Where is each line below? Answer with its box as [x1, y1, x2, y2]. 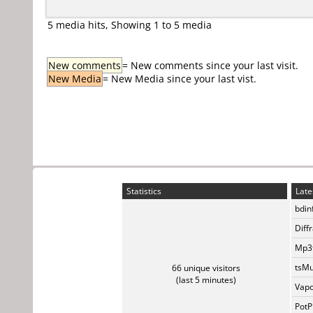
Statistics [124, 185, 161, 197]
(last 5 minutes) [176, 274, 236, 286]
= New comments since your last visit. [122, 59, 298, 72]
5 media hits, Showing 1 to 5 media [48, 18, 212, 31]
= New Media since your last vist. [103, 72, 256, 85]
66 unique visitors [172, 262, 240, 274]
